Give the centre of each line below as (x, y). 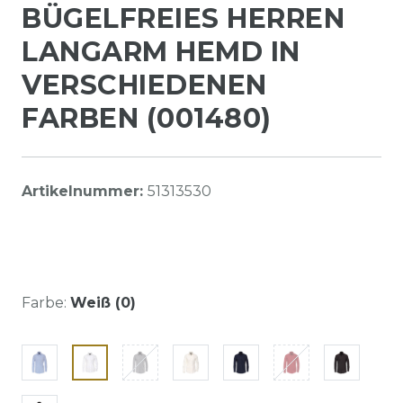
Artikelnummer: (85, 191)
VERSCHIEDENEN (144, 85)
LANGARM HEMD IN (161, 51)
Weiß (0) (103, 302)
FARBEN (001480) (147, 118)
